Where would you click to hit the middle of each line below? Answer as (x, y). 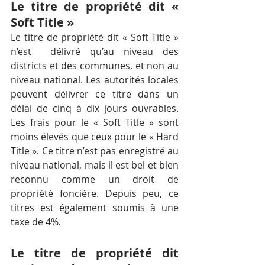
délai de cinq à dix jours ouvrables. (95, 109)
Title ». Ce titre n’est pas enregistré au (95, 151)
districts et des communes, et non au (95, 66)
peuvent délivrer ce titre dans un (95, 94)
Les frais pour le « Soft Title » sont (95, 123)
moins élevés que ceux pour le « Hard (95, 137)
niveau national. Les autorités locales (95, 80)
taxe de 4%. (36, 222)
